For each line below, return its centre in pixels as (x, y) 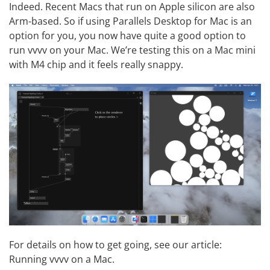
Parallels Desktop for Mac (171, 21)
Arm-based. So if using (61, 21)
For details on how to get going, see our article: (115, 244)
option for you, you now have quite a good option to (127, 35)
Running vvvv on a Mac (61, 259)
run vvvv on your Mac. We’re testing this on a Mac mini (132, 50)
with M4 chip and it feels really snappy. (96, 64)
